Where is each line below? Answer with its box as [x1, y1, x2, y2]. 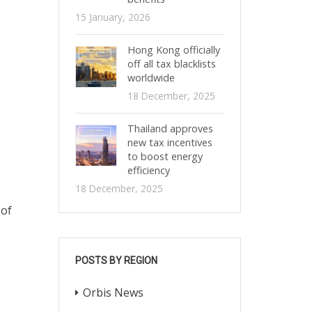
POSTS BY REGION [75, 255, 157, 266]
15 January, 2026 [75, 10, 150, 24]
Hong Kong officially [127, 43, 220, 56]
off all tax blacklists [127, 57, 216, 70]
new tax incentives [127, 136, 212, 149]
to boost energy [127, 150, 203, 163]
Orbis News [82, 285, 143, 300]
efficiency [127, 164, 170, 177]
